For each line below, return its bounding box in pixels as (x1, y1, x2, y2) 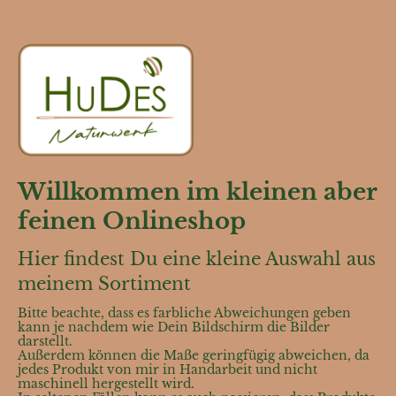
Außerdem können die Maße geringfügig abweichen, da (18, 347, 369, 363)
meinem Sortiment (18, 273, 191, 294)
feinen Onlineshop (18, 207, 246, 235)
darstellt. (18, 333, 76, 349)
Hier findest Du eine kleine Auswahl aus (18, 248, 376, 270)
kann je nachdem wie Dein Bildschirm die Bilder (18, 319, 330, 335)
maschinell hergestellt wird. (18, 376, 194, 392)
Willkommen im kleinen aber (18, 178, 377, 206)
